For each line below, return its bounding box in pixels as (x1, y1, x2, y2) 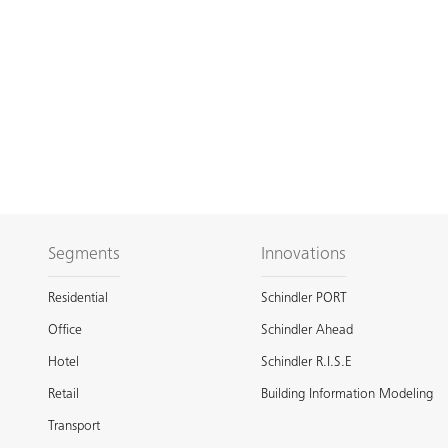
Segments (48, 245, 120, 264)
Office (48, 323, 82, 338)
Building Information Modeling (261, 387, 434, 402)
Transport (48, 419, 100, 434)
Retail (48, 387, 79, 402)
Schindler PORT (261, 291, 348, 306)
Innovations (261, 245, 347, 264)
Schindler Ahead (261, 323, 354, 338)
